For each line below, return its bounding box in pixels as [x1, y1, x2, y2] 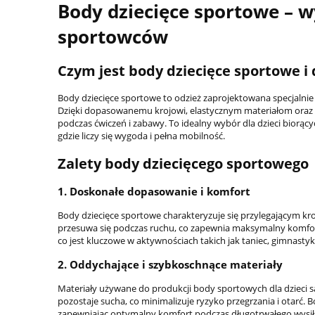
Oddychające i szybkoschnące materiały [70, 257, 283, 272]
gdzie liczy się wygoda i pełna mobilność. [58, 129, 225, 143]
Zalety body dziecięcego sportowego [58, 153, 309, 173]
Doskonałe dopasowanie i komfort [70, 184, 250, 198]
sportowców [58, 23, 168, 49]
